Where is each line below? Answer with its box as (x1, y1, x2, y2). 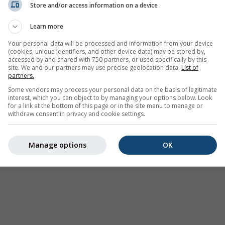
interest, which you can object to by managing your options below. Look (8, 93, 212, 102)
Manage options (28, 140, 86, 150)
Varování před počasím (43, 6, 110, 14)
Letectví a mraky (43, 85, 93, 93)
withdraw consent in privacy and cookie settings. (8, 109, 145, 118)
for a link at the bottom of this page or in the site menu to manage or (8, 101, 203, 110)
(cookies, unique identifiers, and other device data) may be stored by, (8, 47, 205, 56)
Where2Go (43, 22, 73, 30)
